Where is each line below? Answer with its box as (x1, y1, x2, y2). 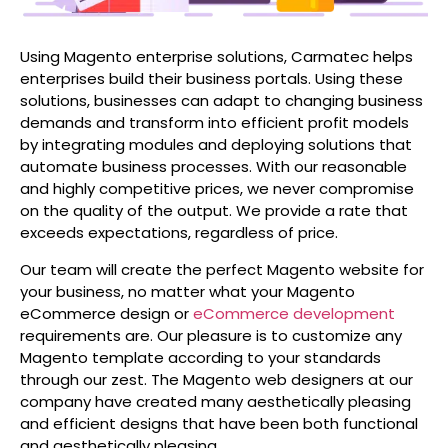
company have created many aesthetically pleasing (20, 390, 411, 412)
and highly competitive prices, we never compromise (20, 178, 414, 200)
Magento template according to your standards (20, 346, 381, 368)
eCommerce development (193, 302, 395, 324)
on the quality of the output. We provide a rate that (20, 200, 408, 222)
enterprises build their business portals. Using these (20, 68, 403, 90)
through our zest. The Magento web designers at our (20, 368, 413, 390)
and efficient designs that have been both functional (20, 412, 418, 434)
